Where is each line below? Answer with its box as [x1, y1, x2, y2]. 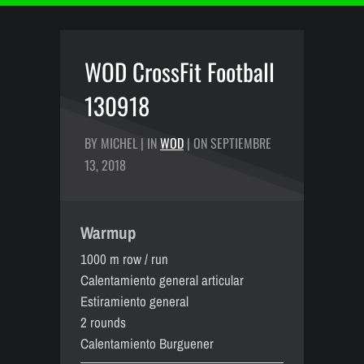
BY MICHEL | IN [84, 133, 160, 153]
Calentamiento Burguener [80, 334, 214, 353]
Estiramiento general [80, 292, 188, 310]
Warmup [80, 221, 136, 245]
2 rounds [80, 313, 126, 331]
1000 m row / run [80, 249, 168, 268]
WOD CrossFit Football [84, 54, 275, 89]
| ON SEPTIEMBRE [184, 133, 271, 153]
